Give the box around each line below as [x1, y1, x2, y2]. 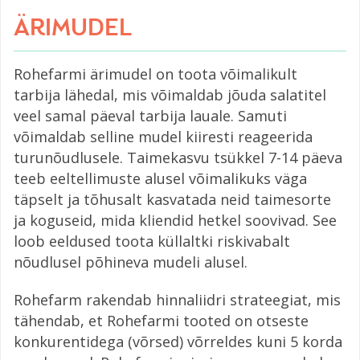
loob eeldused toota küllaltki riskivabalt [14, 231, 290, 252]
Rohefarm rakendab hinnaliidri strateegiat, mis [14, 290, 341, 310]
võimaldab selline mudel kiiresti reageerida [14, 127, 313, 147]
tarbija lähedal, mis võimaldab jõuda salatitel [14, 85, 326, 105]
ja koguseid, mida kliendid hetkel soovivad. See [14, 211, 337, 231]
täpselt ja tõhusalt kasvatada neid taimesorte [14, 190, 331, 210]
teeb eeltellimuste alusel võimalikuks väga [14, 169, 307, 189]
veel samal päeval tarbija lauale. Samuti [14, 106, 287, 126]
